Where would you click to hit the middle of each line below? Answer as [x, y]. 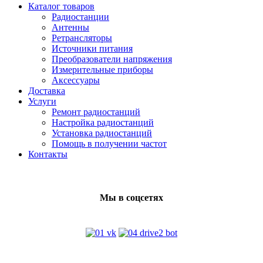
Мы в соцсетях [131, 197]
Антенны [70, 27]
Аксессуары [76, 80]
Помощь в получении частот [109, 143]
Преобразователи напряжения [112, 59]
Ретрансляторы [82, 38]
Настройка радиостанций [103, 122]
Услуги [42, 101]
